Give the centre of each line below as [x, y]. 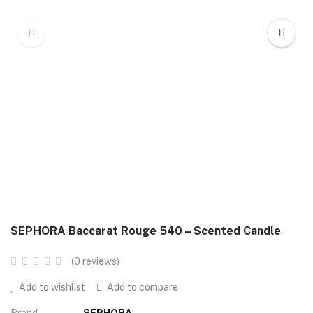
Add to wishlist [51, 287]
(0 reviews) [95, 261]
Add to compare [141, 287]
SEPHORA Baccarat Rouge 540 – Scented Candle [146, 231]
